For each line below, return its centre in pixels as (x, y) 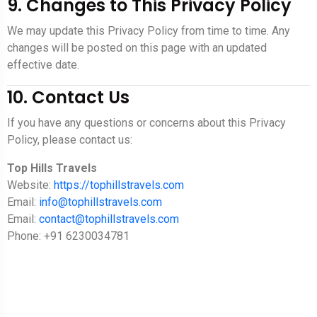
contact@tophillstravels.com (109, 219)
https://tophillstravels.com (119, 185)
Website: (30, 185)
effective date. (43, 65)
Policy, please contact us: (70, 140)
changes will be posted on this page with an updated (137, 48)
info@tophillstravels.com (100, 202)
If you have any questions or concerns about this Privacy (146, 123)
